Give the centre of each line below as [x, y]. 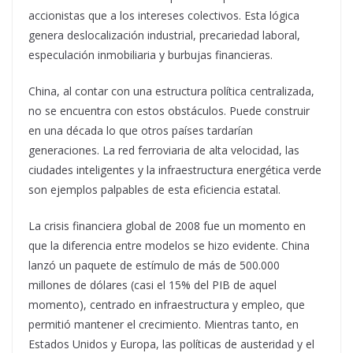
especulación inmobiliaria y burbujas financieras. [150, 55]
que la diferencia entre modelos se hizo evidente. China [169, 245]
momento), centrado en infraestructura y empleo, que [167, 305]
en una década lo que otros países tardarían [141, 130]
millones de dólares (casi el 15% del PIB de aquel [152, 285]
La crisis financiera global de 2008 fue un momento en [167, 226]
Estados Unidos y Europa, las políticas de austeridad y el [171, 344]
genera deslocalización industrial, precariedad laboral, [164, 35]
